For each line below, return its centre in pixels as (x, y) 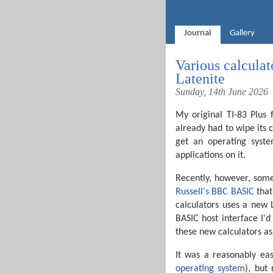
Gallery (242, 34)
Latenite (200, 79)
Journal (198, 34)
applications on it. (211, 155)
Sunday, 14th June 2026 (222, 92)
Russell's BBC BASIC (215, 192)
